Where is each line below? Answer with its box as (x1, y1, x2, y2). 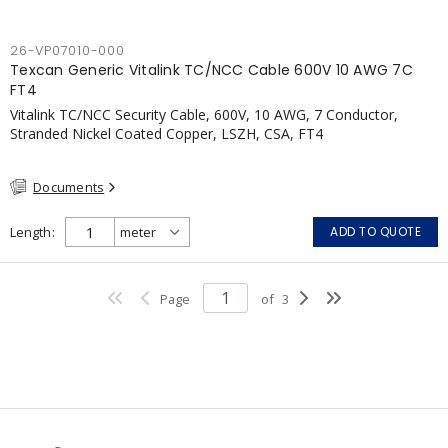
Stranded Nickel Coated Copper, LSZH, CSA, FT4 (10, 123, 323, 143)
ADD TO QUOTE (330, 223, 421, 240)
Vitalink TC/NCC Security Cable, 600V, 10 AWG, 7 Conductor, (10, 104, 398, 124)
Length (10, 223, 51, 241)
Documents (33, 177, 105, 196)
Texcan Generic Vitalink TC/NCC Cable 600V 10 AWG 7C (10, 59, 413, 80)
